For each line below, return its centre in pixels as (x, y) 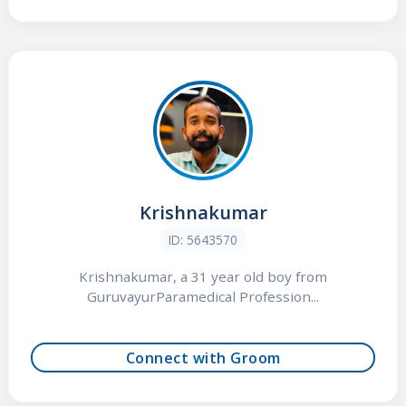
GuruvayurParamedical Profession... (203, 297)
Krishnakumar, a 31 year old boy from (203, 277)
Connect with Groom (203, 358)
